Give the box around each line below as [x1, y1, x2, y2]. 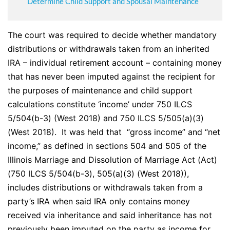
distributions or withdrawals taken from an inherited [8, 44, 209, 54]
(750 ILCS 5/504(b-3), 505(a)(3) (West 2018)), [8, 168, 189, 179]
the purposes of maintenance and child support [8, 85, 193, 96]
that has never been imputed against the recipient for [8, 71, 215, 82]
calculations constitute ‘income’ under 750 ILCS [8, 99, 192, 110]
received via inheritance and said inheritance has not [8, 210, 212, 221]
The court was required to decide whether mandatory [8, 30, 217, 41]
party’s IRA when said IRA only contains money [8, 196, 190, 207]
